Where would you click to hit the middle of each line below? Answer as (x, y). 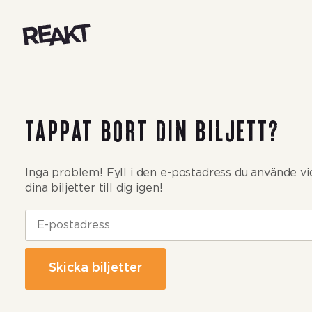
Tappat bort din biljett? (153, 130)
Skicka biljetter (95, 268)
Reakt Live (189, 31)
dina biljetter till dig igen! (94, 188)
